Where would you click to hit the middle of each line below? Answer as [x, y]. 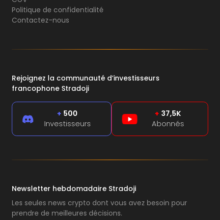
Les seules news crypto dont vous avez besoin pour [99, 203]
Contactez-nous [41, 20]
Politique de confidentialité [58, 10]
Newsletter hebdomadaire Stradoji [74, 189]
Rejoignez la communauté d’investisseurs [86, 78]
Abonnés [168, 124]
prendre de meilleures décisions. [67, 213]
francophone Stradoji [50, 89]
